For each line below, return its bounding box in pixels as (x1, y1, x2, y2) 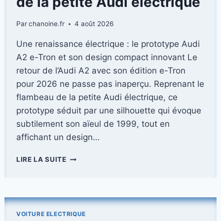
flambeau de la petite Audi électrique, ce (16, 92, 178, 103)
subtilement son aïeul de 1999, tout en (16, 119, 170, 129)
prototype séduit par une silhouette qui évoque (16, 106, 201, 116)
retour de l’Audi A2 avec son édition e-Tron (16, 66, 185, 76)
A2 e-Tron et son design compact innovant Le (16, 52, 197, 63)
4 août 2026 (74, 20, 114, 28)
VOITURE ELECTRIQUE (16, 210, 86, 218)
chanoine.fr (29, 20, 65, 28)
